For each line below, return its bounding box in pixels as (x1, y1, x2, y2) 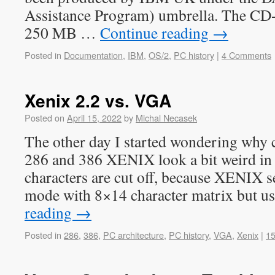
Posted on (25, 111, 64, 124)
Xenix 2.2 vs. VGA (25, 88, 171, 113)
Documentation (64, 48, 123, 61)
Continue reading (100, 22, 212, 43)
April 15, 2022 (67, 111, 122, 124)
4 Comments (222, 48, 271, 61)
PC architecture (103, 228, 164, 241)
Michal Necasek (136, 111, 197, 124)
